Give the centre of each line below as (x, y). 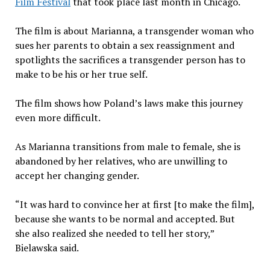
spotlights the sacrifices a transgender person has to (130, 60)
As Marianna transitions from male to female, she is (127, 147)
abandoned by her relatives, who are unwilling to (121, 161)
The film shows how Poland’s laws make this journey (129, 103)
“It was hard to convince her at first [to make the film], (134, 205)
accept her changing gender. (78, 176)
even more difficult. (58, 118)
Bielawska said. (47, 248)
